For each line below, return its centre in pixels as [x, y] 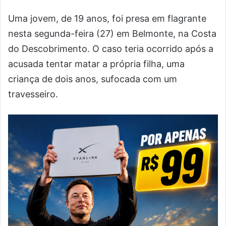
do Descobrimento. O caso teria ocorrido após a [111, 49]
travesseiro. [33, 94]
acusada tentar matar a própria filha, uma [96, 64]
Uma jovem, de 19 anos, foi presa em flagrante [107, 18]
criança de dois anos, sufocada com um [93, 79]
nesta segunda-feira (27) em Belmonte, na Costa [112, 34]
